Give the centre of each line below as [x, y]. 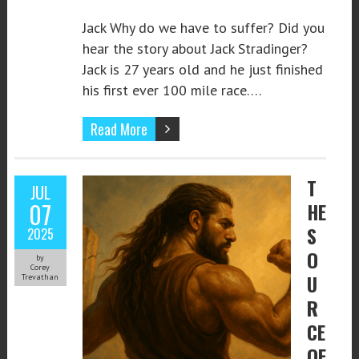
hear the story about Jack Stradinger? [195, 48]
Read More [119, 129]
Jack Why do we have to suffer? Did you [203, 27]
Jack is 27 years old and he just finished [202, 69]
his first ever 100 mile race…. [171, 90]
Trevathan [40, 276]
